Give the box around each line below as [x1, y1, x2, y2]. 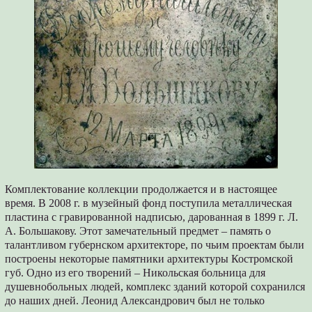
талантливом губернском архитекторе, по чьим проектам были [5, 239, 305, 251]
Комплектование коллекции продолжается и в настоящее [5, 183, 278, 196]
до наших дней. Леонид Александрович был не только [5, 295, 265, 307]
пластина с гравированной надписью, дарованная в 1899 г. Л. [5, 211, 299, 224]
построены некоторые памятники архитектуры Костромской [5, 253, 294, 265]
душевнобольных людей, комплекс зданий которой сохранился [5, 281, 306, 293]
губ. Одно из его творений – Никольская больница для [5, 267, 266, 279]
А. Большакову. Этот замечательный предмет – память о [5, 225, 272, 237]
